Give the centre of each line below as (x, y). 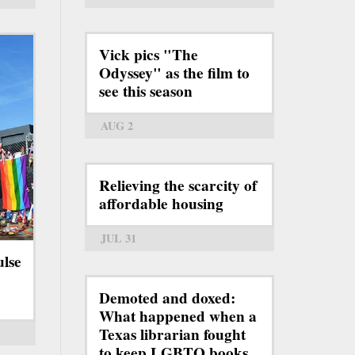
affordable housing (161, 203)
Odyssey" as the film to (174, 73)
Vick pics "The (149, 54)
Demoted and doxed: (167, 298)
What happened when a (178, 316)
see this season (146, 91)
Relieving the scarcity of (178, 185)
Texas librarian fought (172, 334)
